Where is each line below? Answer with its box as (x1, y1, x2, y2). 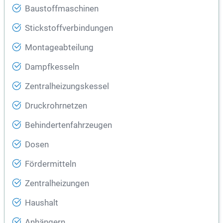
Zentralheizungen (25, 179, 89, 189)
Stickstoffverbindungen (25, 23, 113, 33)
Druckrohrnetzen (25, 101, 87, 111)
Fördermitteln (25, 159, 76, 169)
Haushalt (25, 198, 58, 208)
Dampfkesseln (25, 62, 79, 72)
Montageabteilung (25, 43, 94, 53)
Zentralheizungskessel (25, 82, 109, 92)
